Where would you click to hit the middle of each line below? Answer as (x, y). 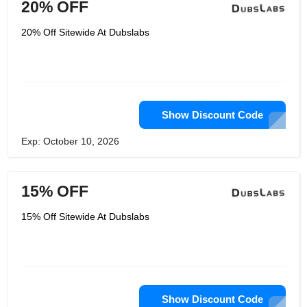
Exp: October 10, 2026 (70, 141)
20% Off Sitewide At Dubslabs (85, 32)
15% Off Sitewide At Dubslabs (85, 217)
